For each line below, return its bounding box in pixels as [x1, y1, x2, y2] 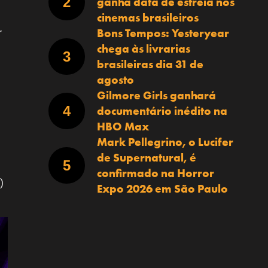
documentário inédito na [96, 103, 227, 118]
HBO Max [96, 118, 149, 134]
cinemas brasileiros [96, 10, 199, 25]
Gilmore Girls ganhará [96, 87, 216, 103]
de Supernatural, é [96, 150, 196, 165]
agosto [96, 72, 134, 87]
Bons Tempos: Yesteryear [96, 25, 229, 41]
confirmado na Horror [96, 165, 214, 181]
